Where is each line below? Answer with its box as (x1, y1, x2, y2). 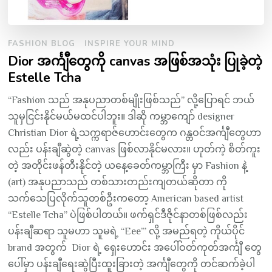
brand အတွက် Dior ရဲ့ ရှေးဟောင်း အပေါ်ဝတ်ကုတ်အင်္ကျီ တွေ (8, 242, 262, 253)
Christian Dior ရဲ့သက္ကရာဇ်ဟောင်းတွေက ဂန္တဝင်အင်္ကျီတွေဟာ (8, 127, 262, 138)
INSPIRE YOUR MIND (84, 38, 175, 49)
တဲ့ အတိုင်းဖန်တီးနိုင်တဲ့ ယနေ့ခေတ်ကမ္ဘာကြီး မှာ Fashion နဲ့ (8, 160, 250, 171)
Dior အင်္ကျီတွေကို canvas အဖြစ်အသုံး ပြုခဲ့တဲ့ (8, 52, 263, 70)
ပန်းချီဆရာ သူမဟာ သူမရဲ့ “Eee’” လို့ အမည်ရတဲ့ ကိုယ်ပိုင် (8, 225, 245, 237)
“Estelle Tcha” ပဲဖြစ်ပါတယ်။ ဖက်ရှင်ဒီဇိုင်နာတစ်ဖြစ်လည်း (8, 209, 248, 220)
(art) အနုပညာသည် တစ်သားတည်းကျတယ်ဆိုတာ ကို (8, 176, 228, 188)
